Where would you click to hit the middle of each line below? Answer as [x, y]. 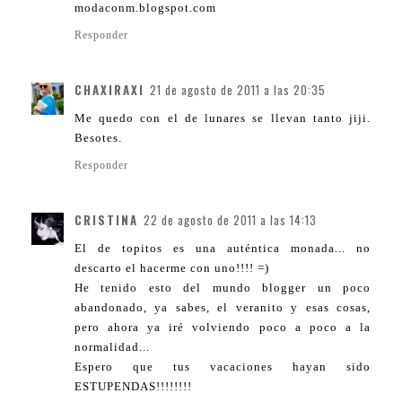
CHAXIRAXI [109, 90]
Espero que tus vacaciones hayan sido [223, 367]
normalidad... [112, 347]
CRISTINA [106, 220]
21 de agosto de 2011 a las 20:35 [238, 90]
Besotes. [98, 138]
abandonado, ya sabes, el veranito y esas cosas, [223, 308]
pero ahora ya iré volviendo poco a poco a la [223, 328]
